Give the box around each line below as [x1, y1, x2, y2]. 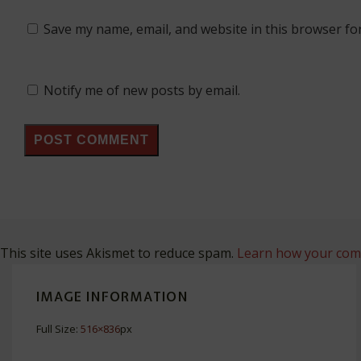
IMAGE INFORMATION [36, 288, 189, 306]
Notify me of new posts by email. [44, 81, 240, 100]
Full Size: [36, 321, 81, 336]
